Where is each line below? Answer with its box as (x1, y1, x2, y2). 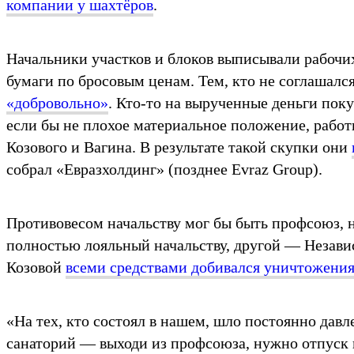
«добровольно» (6, 93, 108, 111)
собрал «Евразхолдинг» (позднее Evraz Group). (6, 160, 322, 178)
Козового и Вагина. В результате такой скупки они (6, 137, 352, 156)
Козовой (6, 258, 66, 276)
